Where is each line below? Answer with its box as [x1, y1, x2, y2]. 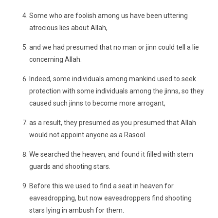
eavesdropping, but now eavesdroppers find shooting [29, 194, 192, 202]
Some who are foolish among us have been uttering [29, 12, 188, 19]
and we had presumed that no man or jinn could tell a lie [29, 43, 199, 51]
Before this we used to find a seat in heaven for [29, 182, 174, 190]
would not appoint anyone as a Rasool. [29, 131, 146, 139]
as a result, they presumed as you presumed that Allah [29, 119, 196, 127]
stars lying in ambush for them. [29, 206, 124, 214]
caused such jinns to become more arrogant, [29, 99, 165, 107]
